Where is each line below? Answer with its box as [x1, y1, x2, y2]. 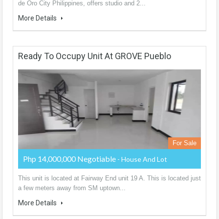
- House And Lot [117, 154, 167, 163]
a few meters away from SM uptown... [18, 184, 126, 192]
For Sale [173, 139, 197, 147]
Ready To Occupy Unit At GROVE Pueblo [18, 50, 171, 61]
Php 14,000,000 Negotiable [23, 153, 117, 163]
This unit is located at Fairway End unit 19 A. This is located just [18, 174, 201, 182]
